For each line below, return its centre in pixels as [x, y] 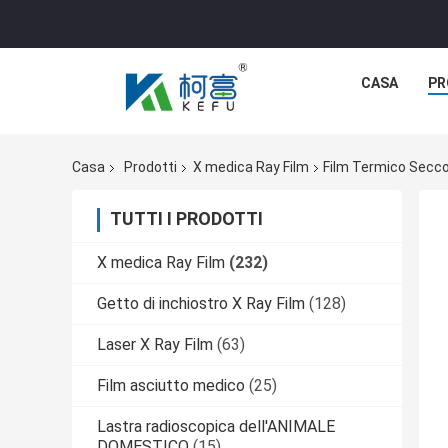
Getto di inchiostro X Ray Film [201, 304]
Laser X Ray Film [155, 345]
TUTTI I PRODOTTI [186, 219]
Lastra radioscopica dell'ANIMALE [216, 427]
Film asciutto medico [171, 386]
